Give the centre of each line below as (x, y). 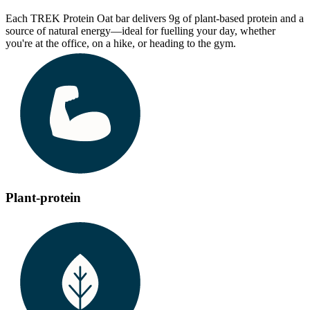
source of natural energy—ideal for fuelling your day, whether (140, 30)
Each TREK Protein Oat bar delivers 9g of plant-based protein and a (155, 18)
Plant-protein (43, 198)
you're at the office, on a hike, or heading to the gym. (121, 43)
